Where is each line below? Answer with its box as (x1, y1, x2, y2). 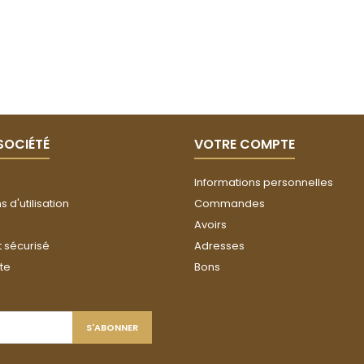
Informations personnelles (194, 175, 333, 191)
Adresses (194, 238, 245, 254)
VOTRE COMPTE (194, 135, 295, 154)
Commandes (194, 196, 265, 212)
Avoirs (194, 217, 227, 233)
